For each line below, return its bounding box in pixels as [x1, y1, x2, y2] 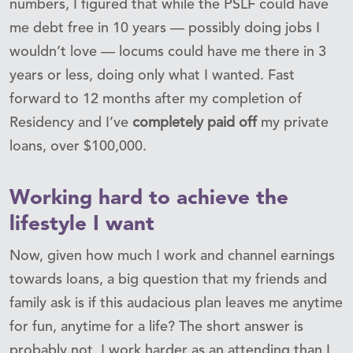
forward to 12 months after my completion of [9, 91, 302, 106]
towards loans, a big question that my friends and [9, 272, 327, 287]
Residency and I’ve [9, 115, 132, 130]
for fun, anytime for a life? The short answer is [9, 319, 303, 334]
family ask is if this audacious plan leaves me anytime [9, 295, 343, 310]
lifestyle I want [9, 214, 154, 235]
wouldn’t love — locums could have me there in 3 [9, 44, 326, 59]
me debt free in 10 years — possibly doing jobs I [9, 20, 320, 35]
